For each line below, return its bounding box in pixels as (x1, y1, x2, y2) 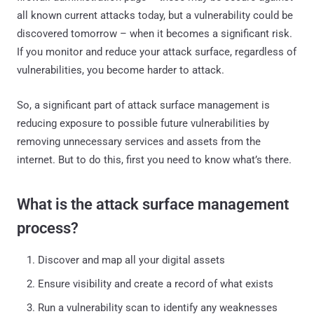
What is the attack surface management (17, 195, 289, 213)
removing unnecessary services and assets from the (17, 135, 261, 148)
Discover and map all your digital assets (38, 253, 225, 266)
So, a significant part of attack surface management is (17, 98, 270, 111)
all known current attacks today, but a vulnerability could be (17, 8, 293, 22)
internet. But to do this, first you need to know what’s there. (17, 153, 292, 166)
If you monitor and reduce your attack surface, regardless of (17, 45, 296, 58)
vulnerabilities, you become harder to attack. (17, 63, 224, 76)
